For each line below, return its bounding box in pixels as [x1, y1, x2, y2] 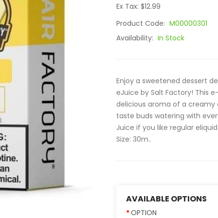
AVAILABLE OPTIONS [126, 193, 207, 204]
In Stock [158, 33, 184, 43]
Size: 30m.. [116, 134, 151, 144]
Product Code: [116, 18, 167, 28]
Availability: [116, 33, 155, 43]
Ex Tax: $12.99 [116, 1, 161, 11]
